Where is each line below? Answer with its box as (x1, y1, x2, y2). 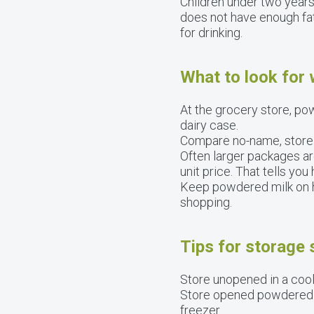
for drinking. (180, 25, 243, 40)
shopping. (180, 195, 232, 210)
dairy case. (180, 118, 238, 132)
